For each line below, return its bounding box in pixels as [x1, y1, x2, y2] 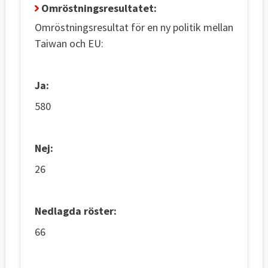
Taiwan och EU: [35, 36, 103, 50]
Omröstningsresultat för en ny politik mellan [35, 20, 233, 34]
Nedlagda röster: [35, 203, 117, 218]
